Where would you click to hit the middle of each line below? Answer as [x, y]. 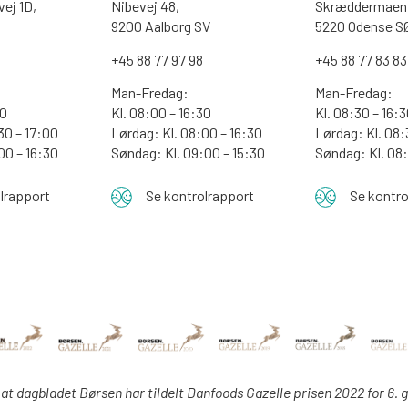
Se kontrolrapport [200, 196]
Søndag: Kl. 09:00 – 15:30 [188, 152]
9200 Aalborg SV [160, 26]
